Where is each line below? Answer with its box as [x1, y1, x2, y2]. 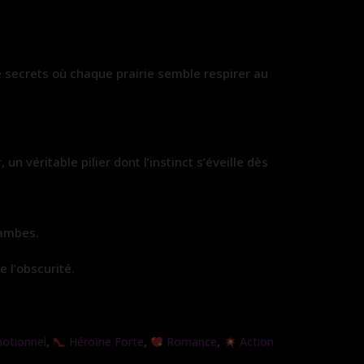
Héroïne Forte [65, 334, 144, 350]
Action [236, 334, 274, 350]
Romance [162, 334, 217, 350]
